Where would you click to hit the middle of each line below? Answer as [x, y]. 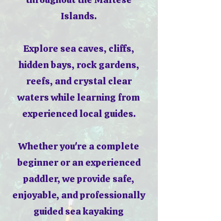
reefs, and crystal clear [79, 81]
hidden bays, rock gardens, [79, 65]
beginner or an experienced [79, 163]
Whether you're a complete [79, 146]
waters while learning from [79, 97]
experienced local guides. [79, 114]
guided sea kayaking [79, 211]
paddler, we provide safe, [79, 179]
